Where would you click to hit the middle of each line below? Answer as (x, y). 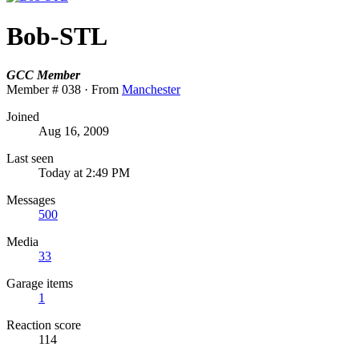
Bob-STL (57, 36)
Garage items (40, 284)
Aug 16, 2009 (74, 131)
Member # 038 (44, 90)
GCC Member (43, 75)
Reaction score (44, 325)
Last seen (30, 159)
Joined (23, 117)
